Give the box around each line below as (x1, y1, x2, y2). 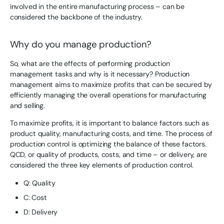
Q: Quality (23, 178, 55, 187)
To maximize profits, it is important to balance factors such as (9, 118, 209, 128)
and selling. (9, 101, 45, 110)
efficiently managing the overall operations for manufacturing (9, 90, 206, 100)
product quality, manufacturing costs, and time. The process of (9, 129, 212, 138)
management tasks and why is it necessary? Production (9, 69, 190, 79)
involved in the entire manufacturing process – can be (9, 1, 185, 11)
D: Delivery (23, 207, 58, 216)
